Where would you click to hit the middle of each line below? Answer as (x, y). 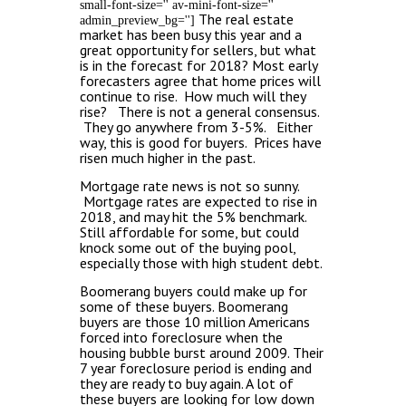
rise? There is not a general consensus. (199, 111)
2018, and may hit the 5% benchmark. (193, 217)
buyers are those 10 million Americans (195, 322)
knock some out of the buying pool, (188, 247)
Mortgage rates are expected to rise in (198, 201)
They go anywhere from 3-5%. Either (196, 127)
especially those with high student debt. (201, 263)
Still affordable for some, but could (189, 232)
